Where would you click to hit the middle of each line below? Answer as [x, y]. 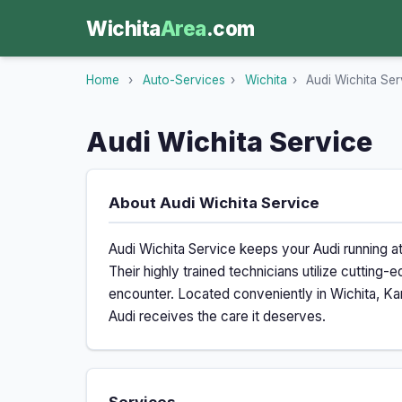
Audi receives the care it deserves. [217, 317]
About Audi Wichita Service [214, 203]
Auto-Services [184, 80]
